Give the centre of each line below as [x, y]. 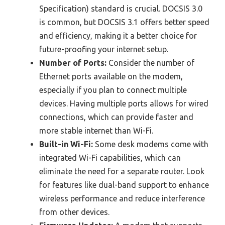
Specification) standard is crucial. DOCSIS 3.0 [121, 8]
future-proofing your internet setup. [104, 49]
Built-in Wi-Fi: [66, 144]
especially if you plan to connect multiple [113, 90]
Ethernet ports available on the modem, [111, 76]
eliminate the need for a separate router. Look [122, 171]
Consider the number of [150, 63]
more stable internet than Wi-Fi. [96, 130]
